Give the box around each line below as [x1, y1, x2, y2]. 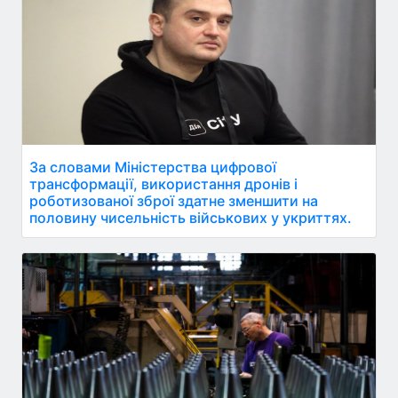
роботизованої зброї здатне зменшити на [29, 191, 318, 210]
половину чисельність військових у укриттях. [29, 208, 352, 227]
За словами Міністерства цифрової [29, 157, 276, 176]
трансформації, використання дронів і [29, 174, 298, 193]
